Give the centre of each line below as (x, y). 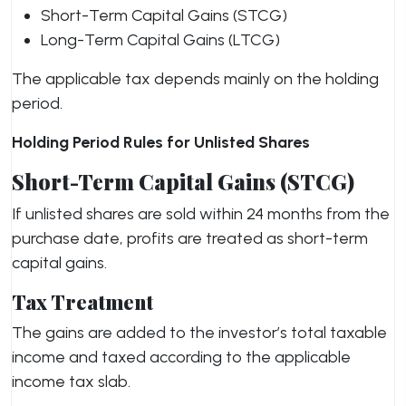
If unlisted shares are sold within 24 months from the (201, 214)
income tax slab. (71, 382)
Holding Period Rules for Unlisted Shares (161, 142)
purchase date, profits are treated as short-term (190, 238)
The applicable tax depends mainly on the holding (195, 79)
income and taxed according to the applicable (181, 357)
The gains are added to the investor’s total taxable (199, 333)
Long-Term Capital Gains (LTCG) (160, 40)
